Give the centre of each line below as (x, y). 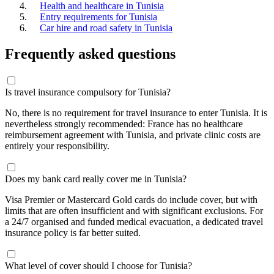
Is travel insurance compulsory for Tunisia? (88, 92)
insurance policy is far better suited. (73, 232)
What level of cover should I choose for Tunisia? (98, 265)
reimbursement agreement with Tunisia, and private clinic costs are (133, 135)
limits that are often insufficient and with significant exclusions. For (134, 210)
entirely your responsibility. (57, 146)
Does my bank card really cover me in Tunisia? (96, 179)
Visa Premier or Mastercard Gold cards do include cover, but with (131, 199)
